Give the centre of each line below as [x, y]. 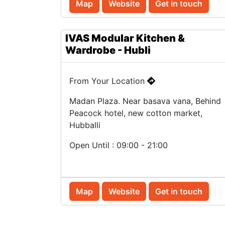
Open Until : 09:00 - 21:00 [119, 145]
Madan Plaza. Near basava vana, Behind [145, 101]
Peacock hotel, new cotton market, [136, 113]
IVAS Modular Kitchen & [125, 38]
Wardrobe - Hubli [108, 50]
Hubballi [85, 125]
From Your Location [108, 81]
